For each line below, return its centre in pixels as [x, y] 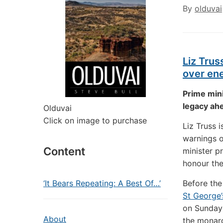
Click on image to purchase [95, 120]
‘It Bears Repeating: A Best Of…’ [102, 183]
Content [64, 151]
